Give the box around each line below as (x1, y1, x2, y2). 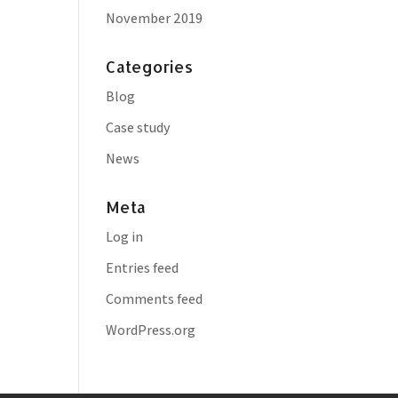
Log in (106, 227, 144, 246)
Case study (106, 118, 171, 137)
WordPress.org (106, 321, 196, 339)
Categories (106, 56, 194, 76)
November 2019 (106, 9, 203, 28)
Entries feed (106, 259, 179, 277)
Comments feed (106, 290, 203, 308)
